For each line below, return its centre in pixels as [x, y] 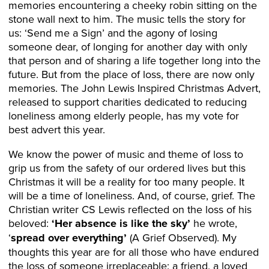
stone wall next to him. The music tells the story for [127, 19]
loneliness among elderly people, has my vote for [124, 116]
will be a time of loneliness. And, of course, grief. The [132, 195]
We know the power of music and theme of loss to [126, 154]
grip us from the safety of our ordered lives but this [127, 168]
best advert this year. [57, 129]
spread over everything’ [69, 238]
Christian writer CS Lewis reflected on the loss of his [130, 209]
